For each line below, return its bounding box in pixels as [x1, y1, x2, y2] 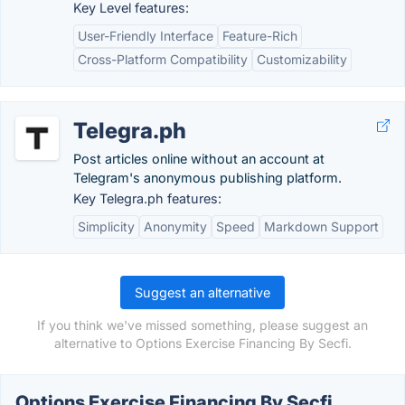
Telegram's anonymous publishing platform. [73, 170, 342, 185]
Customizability [257, 52, 347, 67]
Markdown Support [264, 219, 379, 234]
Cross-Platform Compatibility [78, 52, 248, 67]
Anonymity [144, 219, 207, 234]
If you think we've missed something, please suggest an [37, 317, 368, 333]
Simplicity [78, 219, 135, 234]
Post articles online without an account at [73, 151, 325, 166]
